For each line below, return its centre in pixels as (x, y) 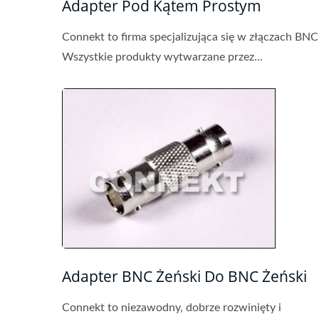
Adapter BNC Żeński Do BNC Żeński (184, 276)
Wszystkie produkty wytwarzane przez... (162, 57)
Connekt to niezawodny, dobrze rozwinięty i (172, 308)
